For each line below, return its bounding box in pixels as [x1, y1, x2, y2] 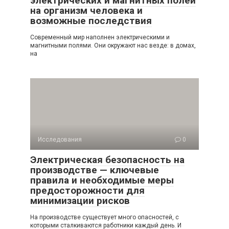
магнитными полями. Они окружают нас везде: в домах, [30, 42, 196, 49]
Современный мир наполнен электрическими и [30, 34, 170, 41]
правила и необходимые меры [30, 174, 174, 186]
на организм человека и [30, 5, 143, 16]
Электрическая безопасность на [30, 154, 185, 166]
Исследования [38, 136, 82, 143]
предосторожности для [30, 185, 145, 196]
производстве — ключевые [30, 164, 159, 176]
